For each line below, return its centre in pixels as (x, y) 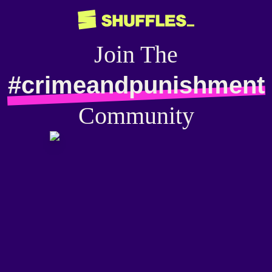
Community (136, 115)
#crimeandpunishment (136, 85)
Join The (136, 54)
